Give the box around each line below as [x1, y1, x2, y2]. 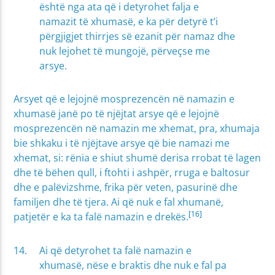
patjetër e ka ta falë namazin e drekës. [14, 210, 189, 224]
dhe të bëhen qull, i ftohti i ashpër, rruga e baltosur [14, 166, 250, 180]
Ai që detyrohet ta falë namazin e [39, 243, 192, 257]
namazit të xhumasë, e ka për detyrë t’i [39, 14, 219, 28]
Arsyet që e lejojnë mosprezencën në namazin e [14, 92, 235, 106]
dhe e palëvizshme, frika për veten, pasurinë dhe [14, 180, 238, 195]
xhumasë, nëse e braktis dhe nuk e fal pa [39, 258, 227, 272]
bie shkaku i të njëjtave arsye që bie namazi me [14, 136, 230, 150]
